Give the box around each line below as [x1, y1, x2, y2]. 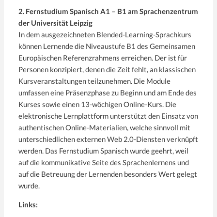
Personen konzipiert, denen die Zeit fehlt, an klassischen [18, 64, 196, 74]
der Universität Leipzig [18, 18, 93, 27]
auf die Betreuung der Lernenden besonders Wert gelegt [18, 169, 197, 178]
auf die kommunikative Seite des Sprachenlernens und [18, 157, 189, 167]
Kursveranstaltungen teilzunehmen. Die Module [18, 76, 170, 85]
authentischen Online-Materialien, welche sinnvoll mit [18, 123, 190, 132]
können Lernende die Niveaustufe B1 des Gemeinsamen [18, 41, 195, 50]
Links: [18, 200, 38, 209]
